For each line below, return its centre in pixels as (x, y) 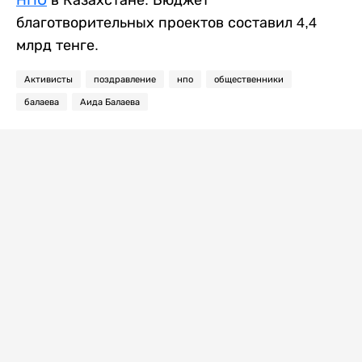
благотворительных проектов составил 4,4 (166, 22)
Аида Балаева (110, 101)
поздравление (125, 79)
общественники (249, 79)
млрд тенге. (57, 45)
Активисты (48, 79)
